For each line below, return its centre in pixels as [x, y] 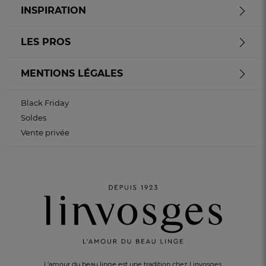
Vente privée [45, 133]
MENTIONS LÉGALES [72, 74]
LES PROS [46, 42]
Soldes [34, 118]
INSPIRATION [53, 11]
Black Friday [45, 103]
